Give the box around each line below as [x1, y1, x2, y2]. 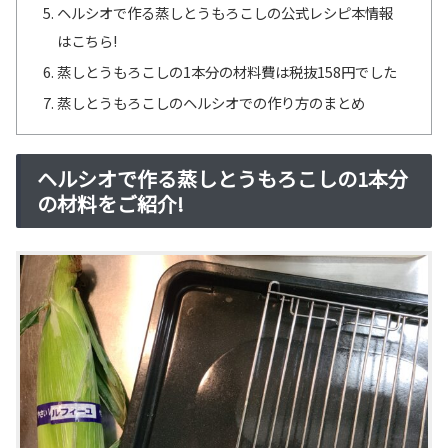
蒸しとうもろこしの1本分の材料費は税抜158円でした [57, 60, 398, 82]
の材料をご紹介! [37, 188, 184, 218]
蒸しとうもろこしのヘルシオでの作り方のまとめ [57, 91, 366, 113]
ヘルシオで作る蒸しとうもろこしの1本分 [37, 163, 408, 193]
